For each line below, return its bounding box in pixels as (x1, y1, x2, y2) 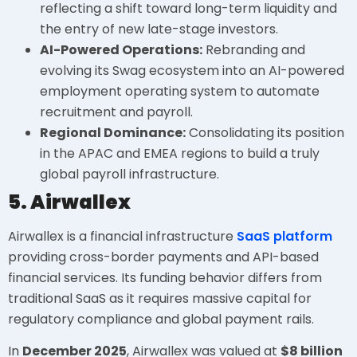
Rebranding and (202, 40, 305, 59)
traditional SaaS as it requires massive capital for (8, 288, 312, 308)
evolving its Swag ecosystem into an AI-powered (40, 61, 344, 80)
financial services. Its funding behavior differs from (8, 268, 322, 287)
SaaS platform (237, 226, 332, 245)
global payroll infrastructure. (40, 164, 219, 183)
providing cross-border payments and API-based (8, 247, 319, 266)
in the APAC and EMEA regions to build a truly (40, 143, 320, 163)
